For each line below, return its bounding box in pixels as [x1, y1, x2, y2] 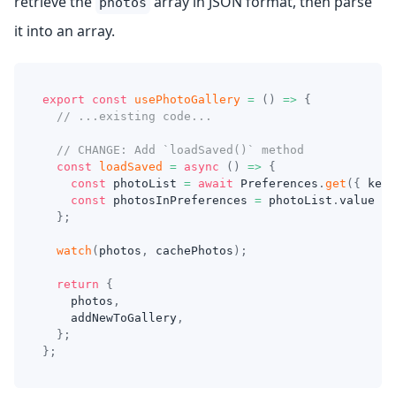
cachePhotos [148, 244, 233, 257]
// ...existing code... [57, 110, 212, 123]
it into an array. [14, 21, 115, 41]
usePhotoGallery [134, 93, 240, 106]
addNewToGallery [42, 311, 177, 324]
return [57, 278, 99, 291]
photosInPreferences [106, 194, 255, 207]
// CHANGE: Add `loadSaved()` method [57, 143, 304, 156]
